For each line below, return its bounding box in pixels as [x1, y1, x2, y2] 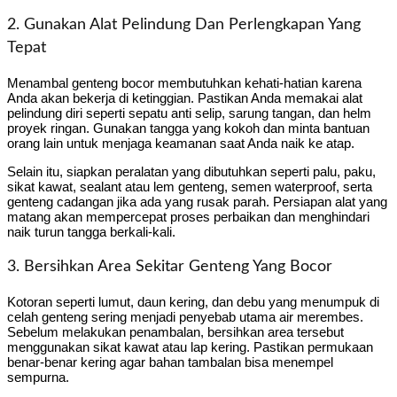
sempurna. [7, 369, 69, 385]
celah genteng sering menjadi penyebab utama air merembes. [7, 308, 363, 324]
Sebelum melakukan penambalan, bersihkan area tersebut [7, 323, 344, 339]
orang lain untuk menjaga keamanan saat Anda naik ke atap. [7, 135, 354, 151]
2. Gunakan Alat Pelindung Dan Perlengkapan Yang [7, 16, 361, 33]
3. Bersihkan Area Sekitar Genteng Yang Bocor [7, 258, 332, 275]
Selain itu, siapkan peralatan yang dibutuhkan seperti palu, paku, [7, 163, 376, 179]
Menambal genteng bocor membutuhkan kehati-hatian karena [7, 74, 362, 90]
